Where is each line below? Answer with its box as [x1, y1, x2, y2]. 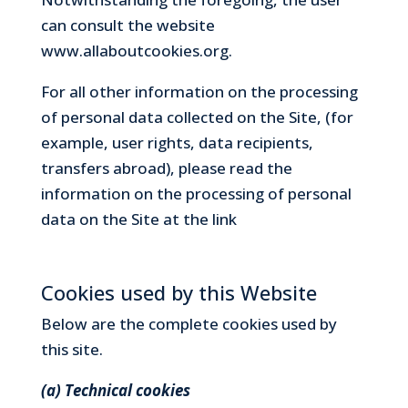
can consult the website [40, 14, 215, 36]
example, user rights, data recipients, [40, 131, 313, 153]
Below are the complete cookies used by [40, 312, 337, 334]
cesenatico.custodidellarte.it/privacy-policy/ [40, 233, 360, 255]
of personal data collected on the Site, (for [40, 106, 353, 127]
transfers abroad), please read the [40, 157, 292, 178]
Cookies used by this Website [40, 278, 317, 306]
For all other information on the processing [40, 80, 358, 102]
